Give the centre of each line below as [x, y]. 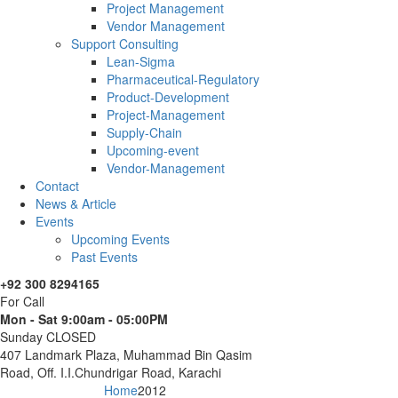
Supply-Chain [144, 132]
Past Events [104, 256]
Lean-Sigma [141, 61]
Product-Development [168, 96]
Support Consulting [125, 43]
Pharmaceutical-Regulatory [183, 79]
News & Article [76, 203]
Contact [57, 185]
